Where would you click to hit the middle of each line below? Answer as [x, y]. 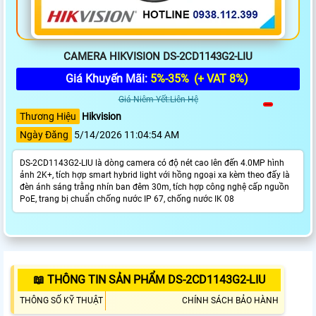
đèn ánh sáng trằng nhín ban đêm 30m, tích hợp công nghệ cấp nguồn [154, 187]
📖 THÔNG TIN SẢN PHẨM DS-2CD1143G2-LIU [149, 280]
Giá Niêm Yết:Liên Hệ [158, 100]
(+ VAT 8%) [220, 79]
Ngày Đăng [44, 135]
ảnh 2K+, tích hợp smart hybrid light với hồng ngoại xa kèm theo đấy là [155, 175]
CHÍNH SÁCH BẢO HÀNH [230, 301]
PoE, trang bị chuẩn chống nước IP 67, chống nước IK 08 [127, 199]
